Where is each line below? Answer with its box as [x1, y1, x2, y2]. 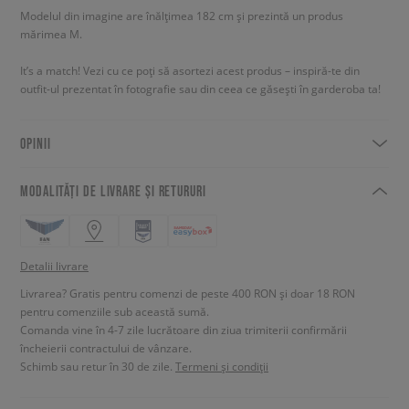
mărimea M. [20, 26, 82, 41]
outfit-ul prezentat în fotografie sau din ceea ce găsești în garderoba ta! [20, 80, 381, 96]
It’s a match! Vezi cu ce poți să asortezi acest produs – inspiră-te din [20, 62, 360, 78]
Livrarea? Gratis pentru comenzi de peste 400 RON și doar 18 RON [20, 285, 355, 300]
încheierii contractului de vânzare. [20, 340, 192, 355]
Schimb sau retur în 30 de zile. [20, 358, 175, 373]
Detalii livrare [20, 257, 89, 273]
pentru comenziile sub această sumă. [20, 303, 209, 319]
